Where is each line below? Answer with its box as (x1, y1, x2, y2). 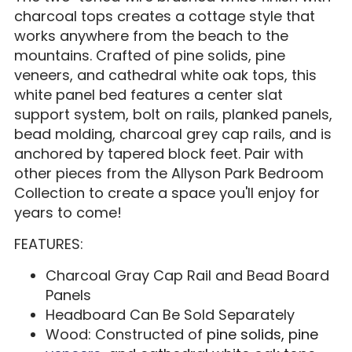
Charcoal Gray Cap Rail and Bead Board (45, 265, 329, 285)
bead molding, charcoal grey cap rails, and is (13, 123, 332, 144)
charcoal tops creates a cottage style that (13, 5, 315, 26)
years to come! (13, 202, 122, 222)
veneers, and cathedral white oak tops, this (13, 64, 317, 85)
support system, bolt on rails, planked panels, (13, 104, 332, 124)
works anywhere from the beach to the (13, 25, 288, 46)
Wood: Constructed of (45, 324, 207, 344)
